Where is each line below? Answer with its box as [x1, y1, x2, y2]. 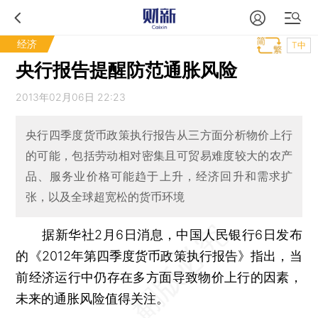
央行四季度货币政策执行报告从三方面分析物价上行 [25, 128, 293, 143]
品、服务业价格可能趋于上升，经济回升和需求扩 [25, 169, 293, 184]
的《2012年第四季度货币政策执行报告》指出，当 [16, 248, 302, 263]
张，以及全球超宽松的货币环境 [25, 190, 185, 204]
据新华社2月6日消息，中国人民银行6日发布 [16, 226, 302, 242]
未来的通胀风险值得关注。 [16, 290, 170, 306]
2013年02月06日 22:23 [16, 91, 126, 103]
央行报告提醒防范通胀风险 [16, 59, 238, 81]
